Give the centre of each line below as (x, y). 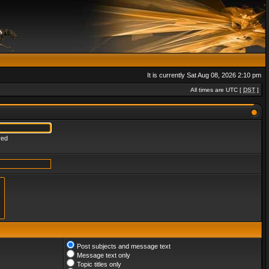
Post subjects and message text (124, 246)
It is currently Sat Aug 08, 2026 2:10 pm (204, 75)
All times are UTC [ (217, 90)
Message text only (104, 255)
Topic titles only (99, 264)
